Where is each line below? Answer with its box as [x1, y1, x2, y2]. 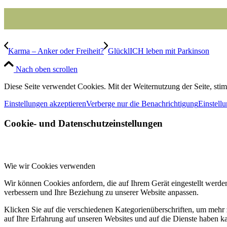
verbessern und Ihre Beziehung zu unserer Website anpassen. [4, 188, 199, 197]
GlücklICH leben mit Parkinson [108, 46, 209, 55]
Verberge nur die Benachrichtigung [86, 99, 198, 108]
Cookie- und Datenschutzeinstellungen [4, 118, 163, 129]
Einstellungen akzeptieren [4, 99, 86, 108]
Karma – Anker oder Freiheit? [8, 46, 104, 55]
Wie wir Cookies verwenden [4, 162, 95, 171]
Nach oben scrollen [16, 64, 78, 73]
